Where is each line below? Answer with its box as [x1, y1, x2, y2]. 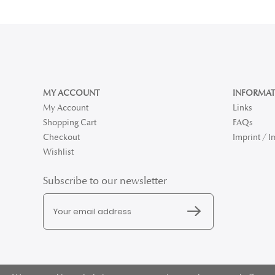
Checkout [43, 132, 80, 142]
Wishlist [43, 147, 74, 157]
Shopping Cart [43, 117, 96, 128]
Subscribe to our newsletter [43, 174, 167, 187]
